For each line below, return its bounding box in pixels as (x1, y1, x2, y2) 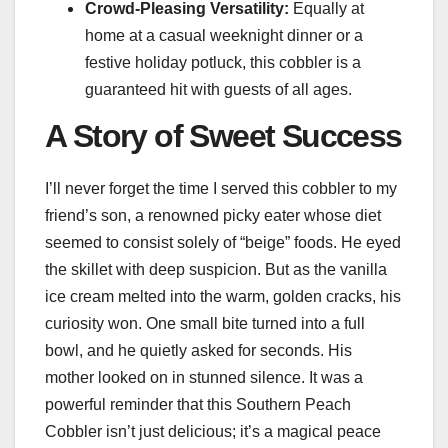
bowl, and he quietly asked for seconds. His (45, 342, 352, 359)
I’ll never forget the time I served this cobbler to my (45, 180, 397, 197)
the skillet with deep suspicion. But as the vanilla (45, 261, 387, 278)
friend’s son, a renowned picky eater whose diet (45, 207, 381, 224)
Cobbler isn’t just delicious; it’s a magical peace (45, 423, 381, 440)
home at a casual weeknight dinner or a (85, 27, 363, 45)
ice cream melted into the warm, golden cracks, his (45, 288, 401, 305)
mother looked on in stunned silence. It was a (45, 369, 363, 386)
